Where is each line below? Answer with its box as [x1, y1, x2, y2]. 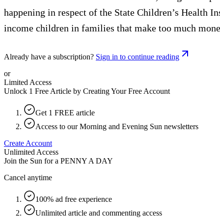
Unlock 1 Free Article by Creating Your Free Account [4, 86, 170, 95]
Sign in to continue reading [96, 52, 179, 61]
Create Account [4, 138, 52, 147]
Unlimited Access [4, 147, 58, 156]
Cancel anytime [4, 173, 52, 182]
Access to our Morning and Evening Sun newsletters [35, 122, 198, 131]
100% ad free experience [35, 194, 112, 203]
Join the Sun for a [4, 156, 58, 165]
